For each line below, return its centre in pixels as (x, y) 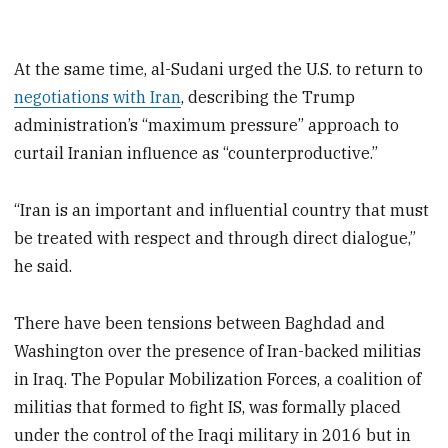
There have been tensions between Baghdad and (200, 322)
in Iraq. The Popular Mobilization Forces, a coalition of (218, 378)
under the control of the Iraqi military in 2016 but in (213, 434)
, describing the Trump (268, 97)
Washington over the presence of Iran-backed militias (218, 350)
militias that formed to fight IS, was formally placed (208, 406)
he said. (43, 266)
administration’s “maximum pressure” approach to (207, 125)
